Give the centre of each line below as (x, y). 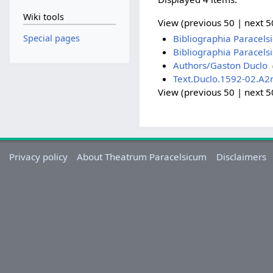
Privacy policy (39, 157)
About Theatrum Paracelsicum (142, 157)
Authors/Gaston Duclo (220, 66)
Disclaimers (241, 157)
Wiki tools (43, 17)
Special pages (51, 38)
